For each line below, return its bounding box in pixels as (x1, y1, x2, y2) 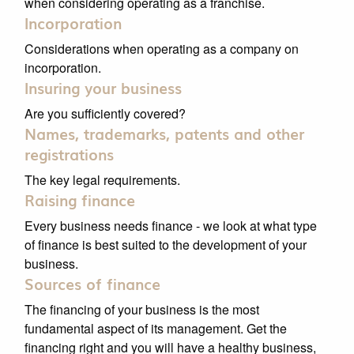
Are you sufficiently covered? (24, 104, 186, 122)
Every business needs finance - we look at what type (24, 216, 317, 235)
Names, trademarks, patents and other (24, 122, 304, 145)
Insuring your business (24, 76, 182, 99)
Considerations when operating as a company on (24, 39, 299, 58)
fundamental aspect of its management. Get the (24, 318, 287, 337)
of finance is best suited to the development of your (24, 235, 307, 254)
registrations (24, 142, 114, 165)
